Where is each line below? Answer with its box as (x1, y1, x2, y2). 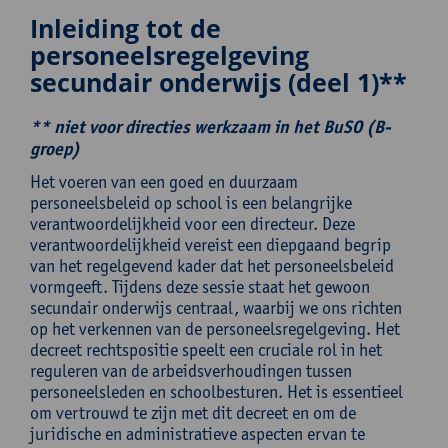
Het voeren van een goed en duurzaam (30, 171, 298, 192)
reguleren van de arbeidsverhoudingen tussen (30, 360, 352, 381)
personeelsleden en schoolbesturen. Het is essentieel (30, 381, 403, 402)
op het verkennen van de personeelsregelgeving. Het (30, 318, 400, 339)
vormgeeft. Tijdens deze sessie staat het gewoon (30, 276, 370, 297)
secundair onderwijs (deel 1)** (30, 65, 407, 99)
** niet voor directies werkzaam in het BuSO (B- (30, 116, 391, 138)
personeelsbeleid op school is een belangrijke (30, 192, 352, 213)
